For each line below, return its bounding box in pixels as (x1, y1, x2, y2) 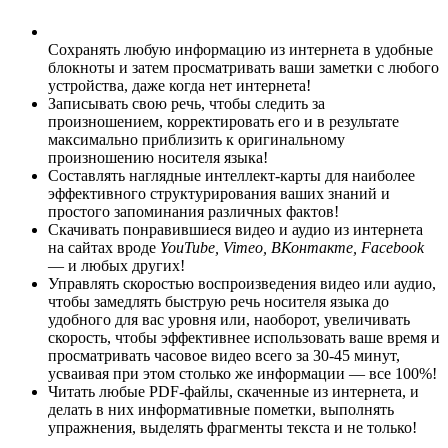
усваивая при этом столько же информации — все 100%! (48, 365, 437, 383)
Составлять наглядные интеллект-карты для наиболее (48, 167, 415, 185)
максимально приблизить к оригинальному (48, 131, 345, 149)
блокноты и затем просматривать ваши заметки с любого (48, 59, 439, 77)
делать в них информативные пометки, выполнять (48, 401, 394, 419)
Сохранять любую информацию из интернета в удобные (48, 41, 433, 59)
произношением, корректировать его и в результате (48, 113, 399, 131)
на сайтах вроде (48, 239, 160, 257)
